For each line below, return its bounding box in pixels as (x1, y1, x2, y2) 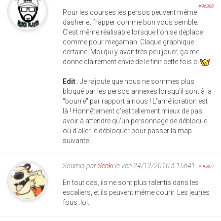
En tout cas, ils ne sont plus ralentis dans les (63, 179, 199, 187)
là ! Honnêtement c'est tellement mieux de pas (63, 107, 202, 115)
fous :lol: (63, 198, 89, 207)
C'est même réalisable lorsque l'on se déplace (63, 28, 203, 37)
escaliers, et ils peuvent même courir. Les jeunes (63, 188, 210, 197)
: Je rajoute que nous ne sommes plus (77, 77, 194, 86)
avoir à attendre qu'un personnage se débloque (63, 117, 207, 125)
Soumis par (63, 162, 98, 170)
